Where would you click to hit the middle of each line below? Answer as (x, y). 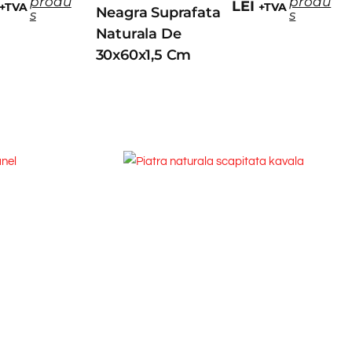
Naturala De (138, 34)
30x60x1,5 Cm (143, 55)
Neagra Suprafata (158, 13)
